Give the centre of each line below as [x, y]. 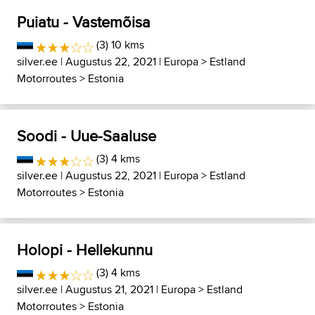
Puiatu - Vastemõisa [84, 22]
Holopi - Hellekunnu [85, 250]
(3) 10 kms [119, 45]
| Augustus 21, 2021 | [109, 290]
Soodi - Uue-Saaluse [86, 136]
